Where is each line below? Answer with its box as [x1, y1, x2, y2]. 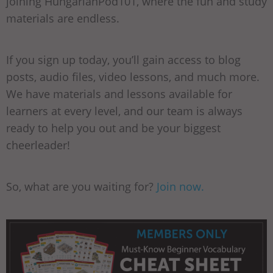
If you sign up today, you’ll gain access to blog [6, 52, 241, 67]
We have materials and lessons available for [6, 86, 232, 101]
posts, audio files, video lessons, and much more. [6, 69, 260, 84]
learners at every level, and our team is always [6, 103, 243, 118]
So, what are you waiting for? [6, 179, 157, 194]
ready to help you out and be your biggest [6, 120, 221, 135]
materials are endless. [6, 10, 119, 26]
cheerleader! [6, 137, 70, 152]
